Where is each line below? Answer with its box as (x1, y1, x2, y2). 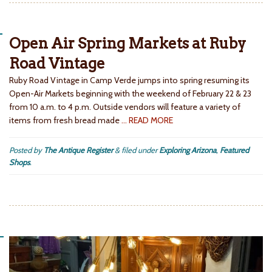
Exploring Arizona (159, 145, 216, 155)
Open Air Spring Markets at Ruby (9, 35, 246, 53)
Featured (220, 145, 249, 155)
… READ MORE (121, 115, 173, 126)
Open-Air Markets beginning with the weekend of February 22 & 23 (9, 88, 251, 100)
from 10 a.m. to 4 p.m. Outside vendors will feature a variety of (9, 101, 240, 113)
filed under (120, 145, 159, 155)
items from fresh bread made (9, 115, 121, 126)
